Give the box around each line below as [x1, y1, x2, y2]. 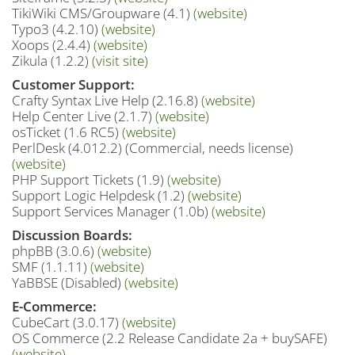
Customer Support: [12, 75, 135, 94]
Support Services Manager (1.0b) [12, 202, 212, 220]
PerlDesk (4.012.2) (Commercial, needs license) [12, 139, 293, 157]
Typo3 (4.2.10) [12, 20, 101, 38]
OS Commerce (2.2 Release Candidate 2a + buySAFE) [12, 329, 327, 347]
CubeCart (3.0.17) [12, 313, 122, 331]
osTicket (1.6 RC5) [12, 123, 122, 141]
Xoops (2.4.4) [12, 36, 94, 54]
